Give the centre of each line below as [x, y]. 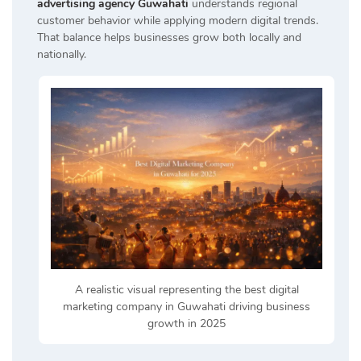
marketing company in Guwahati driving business [187, 306]
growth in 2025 [187, 323]
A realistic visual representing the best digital [187, 289]
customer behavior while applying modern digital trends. [178, 21]
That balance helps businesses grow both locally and [169, 38]
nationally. [62, 55]
